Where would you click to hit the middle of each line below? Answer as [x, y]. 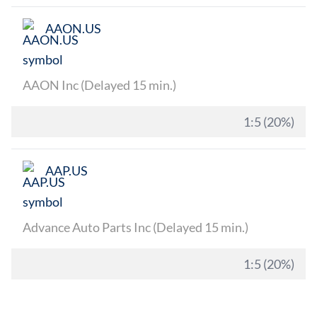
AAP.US [67, 171]
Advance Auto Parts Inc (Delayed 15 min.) [136, 227]
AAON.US [73, 28]
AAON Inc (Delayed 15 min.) [99, 85]
